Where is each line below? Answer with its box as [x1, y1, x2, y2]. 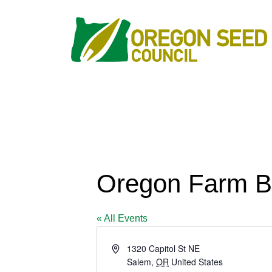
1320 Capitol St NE [127, 242, 200, 254]
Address [111, 242, 143, 254]
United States [171, 256, 223, 268]
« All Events [97, 213, 148, 223]
